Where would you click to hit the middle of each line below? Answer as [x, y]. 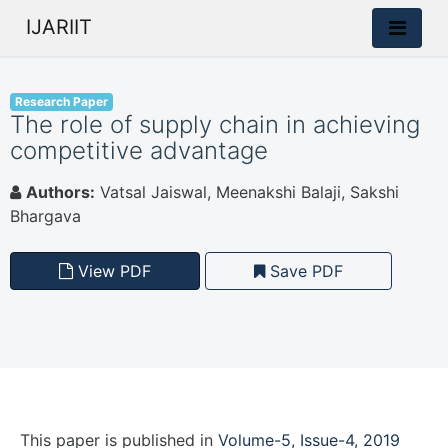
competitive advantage [139, 150]
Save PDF [304, 271]
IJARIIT [59, 27]
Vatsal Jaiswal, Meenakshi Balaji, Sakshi [247, 192]
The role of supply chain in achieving [215, 124]
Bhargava [45, 216]
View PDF [112, 271]
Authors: [60, 192]
